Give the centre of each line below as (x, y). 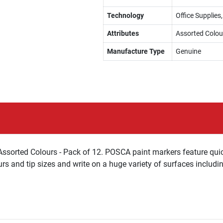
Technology (125, 15)
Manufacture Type (136, 51)
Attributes (123, 33)
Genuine (188, 51)
